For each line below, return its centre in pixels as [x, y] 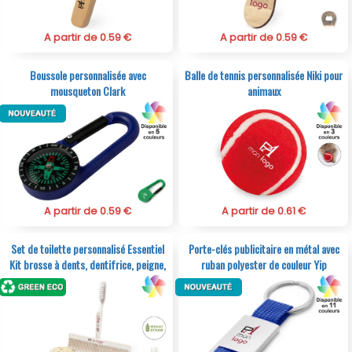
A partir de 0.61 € [264, 211]
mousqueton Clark [88, 91]
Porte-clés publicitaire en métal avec [264, 249]
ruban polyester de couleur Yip [264, 265]
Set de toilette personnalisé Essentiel [88, 249]
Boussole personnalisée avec [88, 75]
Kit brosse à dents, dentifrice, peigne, [88, 265]
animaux [264, 91]
